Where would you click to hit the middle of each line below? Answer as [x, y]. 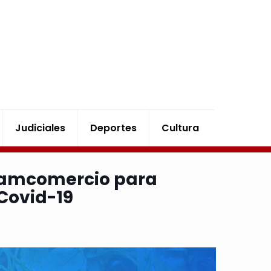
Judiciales [41, 128]
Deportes [114, 128]
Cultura [181, 128]
